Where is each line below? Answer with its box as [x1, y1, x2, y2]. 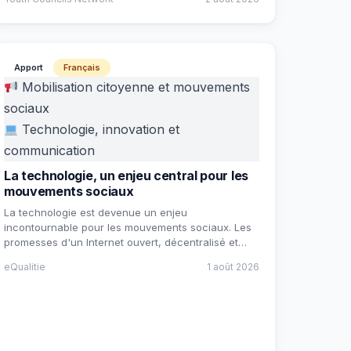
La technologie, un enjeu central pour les [4, 168, 248, 183]
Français [63, 62, 100, 73]
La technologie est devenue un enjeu [4, 206, 187, 219]
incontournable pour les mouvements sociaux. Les [4, 221, 251, 233]
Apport [14, 62, 43, 73]
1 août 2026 [207, 261, 259, 273]
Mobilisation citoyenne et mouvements [18, 79, 251, 95]
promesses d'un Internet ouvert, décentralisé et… [4, 236, 247, 248]
